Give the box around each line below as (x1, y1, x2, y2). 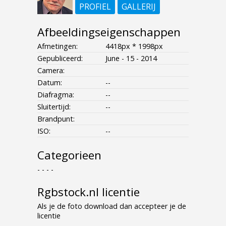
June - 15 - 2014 (105, 53, 157, 63)
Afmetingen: (37, 41, 78, 51)
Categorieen (37, 147, 101, 163)
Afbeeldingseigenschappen (37, 24, 181, 40)
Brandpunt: (37, 114, 75, 124)
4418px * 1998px (105, 41, 163, 51)
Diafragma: (37, 89, 74, 99)
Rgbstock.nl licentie (37, 184, 140, 200)
